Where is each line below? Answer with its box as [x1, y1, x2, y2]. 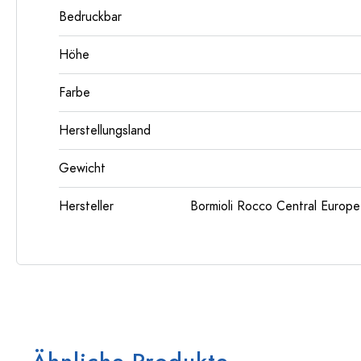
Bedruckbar [59, 8, 122, 26]
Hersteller [59, 197, 114, 215]
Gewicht [59, 160, 106, 177]
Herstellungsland [59, 122, 151, 139]
